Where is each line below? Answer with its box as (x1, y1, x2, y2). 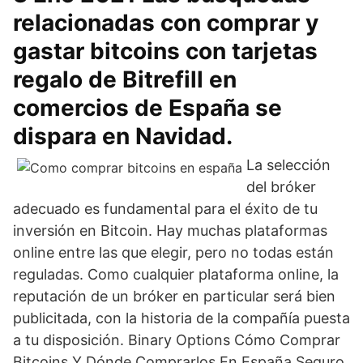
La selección (246, 156, 331, 173)
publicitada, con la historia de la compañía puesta (13, 310, 350, 327)
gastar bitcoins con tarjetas (13, 37, 318, 65)
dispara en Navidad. (13, 122, 233, 150)
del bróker (246, 178, 316, 195)
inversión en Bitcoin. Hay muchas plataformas (13, 222, 327, 239)
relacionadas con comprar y (13, 9, 318, 36)
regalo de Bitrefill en (13, 66, 237, 93)
